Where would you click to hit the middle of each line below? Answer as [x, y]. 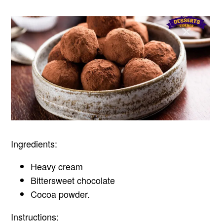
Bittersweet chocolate [73, 180]
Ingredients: [34, 144]
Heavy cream [57, 166]
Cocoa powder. [60, 194]
